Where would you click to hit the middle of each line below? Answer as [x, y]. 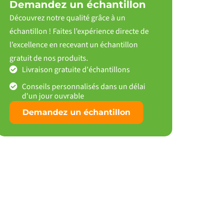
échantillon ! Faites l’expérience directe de [79, 31]
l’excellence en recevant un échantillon [73, 45]
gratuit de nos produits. [49, 58]
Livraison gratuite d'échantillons [76, 70]
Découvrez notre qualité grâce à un [67, 18]
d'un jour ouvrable [53, 96]
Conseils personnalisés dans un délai [83, 87]
